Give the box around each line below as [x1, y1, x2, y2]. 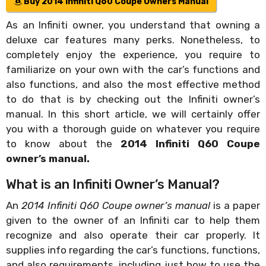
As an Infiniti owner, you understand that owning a [6, 18, 260, 31]
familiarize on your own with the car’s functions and [6, 63, 260, 75]
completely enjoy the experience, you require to [6, 48, 260, 61]
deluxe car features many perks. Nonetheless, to [6, 33, 260, 46]
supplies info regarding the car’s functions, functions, [6, 243, 260, 256]
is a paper [210, 199, 260, 211]
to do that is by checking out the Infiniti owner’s [6, 93, 260, 105]
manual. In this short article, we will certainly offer [6, 107, 260, 120]
